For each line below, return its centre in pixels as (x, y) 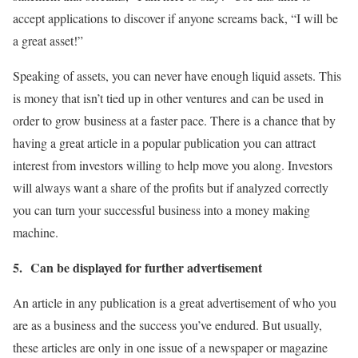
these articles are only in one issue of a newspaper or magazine (170, 347)
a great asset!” (50, 40)
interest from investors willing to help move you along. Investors (173, 165)
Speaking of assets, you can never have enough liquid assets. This (177, 76)
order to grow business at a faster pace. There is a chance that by (174, 120)
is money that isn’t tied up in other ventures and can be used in (168, 98)
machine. (36, 232)
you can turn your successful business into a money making (161, 210)
